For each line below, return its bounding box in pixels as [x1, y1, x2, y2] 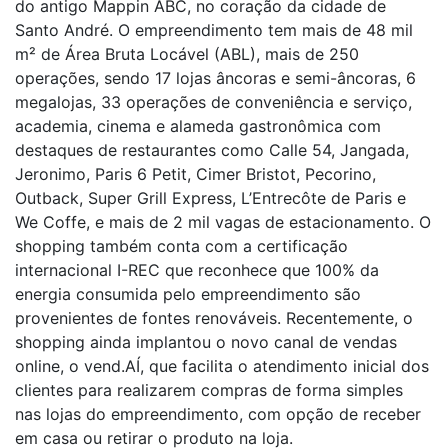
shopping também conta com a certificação [15, 236, 348, 256]
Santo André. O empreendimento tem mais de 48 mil [15, 20, 413, 40]
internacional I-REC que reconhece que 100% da [15, 260, 379, 280]
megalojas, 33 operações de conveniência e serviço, [15, 92, 412, 112]
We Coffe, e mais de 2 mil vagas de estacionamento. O [15, 212, 431, 232]
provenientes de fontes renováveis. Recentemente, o [15, 308, 413, 328]
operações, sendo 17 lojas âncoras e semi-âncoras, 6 [15, 68, 416, 88]
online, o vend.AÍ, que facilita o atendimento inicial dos [15, 356, 429, 376]
